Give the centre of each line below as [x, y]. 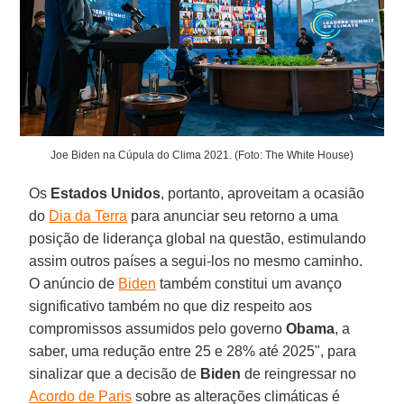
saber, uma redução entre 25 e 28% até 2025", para [193, 351]
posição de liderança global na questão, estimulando [198, 238]
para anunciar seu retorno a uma [233, 216]
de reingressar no [299, 373]
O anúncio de [74, 283]
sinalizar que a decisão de [115, 373]
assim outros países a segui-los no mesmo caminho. [196, 261]
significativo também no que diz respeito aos [171, 306]
